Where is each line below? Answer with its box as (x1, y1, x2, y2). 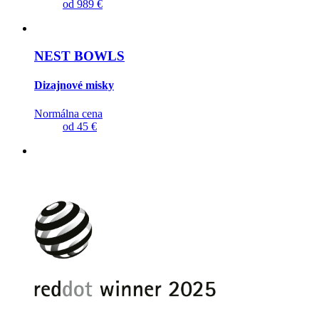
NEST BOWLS (34, 48, 125, 64)
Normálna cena (34, 107, 103, 120)
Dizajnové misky (34, 79, 114, 92)
